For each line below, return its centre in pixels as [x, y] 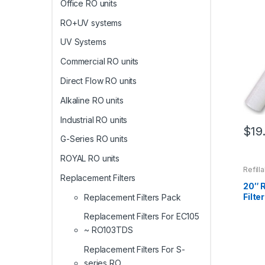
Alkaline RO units [92, 100]
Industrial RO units [94, 119]
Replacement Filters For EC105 [142, 216]
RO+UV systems [91, 22]
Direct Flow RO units [99, 80]
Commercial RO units [100, 62]
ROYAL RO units [90, 159]
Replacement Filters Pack [132, 197]
